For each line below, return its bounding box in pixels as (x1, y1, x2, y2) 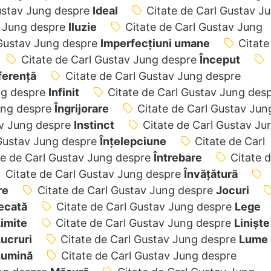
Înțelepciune (99, 134, 166, 148)
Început (199, 53, 240, 66)
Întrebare (153, 151, 202, 164)
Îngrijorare (54, 102, 109, 115)
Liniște (234, 216, 270, 229)
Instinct (73, 118, 114, 131)
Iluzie (68, 20, 97, 33)
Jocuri (215, 183, 249, 197)
